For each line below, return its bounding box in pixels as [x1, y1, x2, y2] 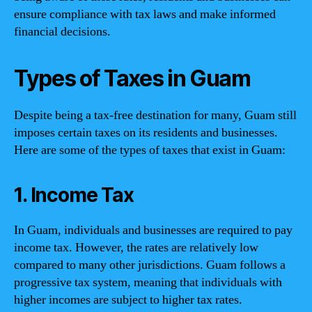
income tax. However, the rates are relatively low [14, 239, 258, 256]
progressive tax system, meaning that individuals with [14, 274, 282, 290]
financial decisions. [14, 23, 111, 40]
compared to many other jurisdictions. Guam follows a [14, 256, 286, 273]
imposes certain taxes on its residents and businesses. [14, 124, 278, 141]
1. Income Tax [14, 182, 134, 207]
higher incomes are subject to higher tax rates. [14, 291, 242, 308]
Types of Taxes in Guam [14, 64, 251, 92]
